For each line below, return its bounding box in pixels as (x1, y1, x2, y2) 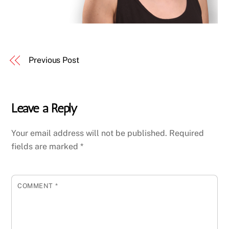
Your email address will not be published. (11, 128, 168, 138)
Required (169, 128, 204, 138)
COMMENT (17, 181, 55, 190)
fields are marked (11, 141, 81, 151)
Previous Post (29, 55, 79, 65)
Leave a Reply (11, 100, 78, 116)
